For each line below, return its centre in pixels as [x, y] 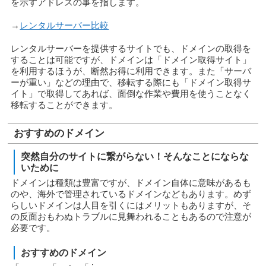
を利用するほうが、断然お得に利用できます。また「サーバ [131, 71]
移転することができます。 [64, 105]
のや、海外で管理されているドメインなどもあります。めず [131, 194]
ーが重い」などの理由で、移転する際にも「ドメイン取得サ [131, 83]
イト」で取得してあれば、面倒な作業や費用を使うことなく [131, 94]
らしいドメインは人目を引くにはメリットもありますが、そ [131, 205]
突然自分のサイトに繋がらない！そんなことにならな [135, 156]
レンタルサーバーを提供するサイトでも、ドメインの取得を [131, 49]
